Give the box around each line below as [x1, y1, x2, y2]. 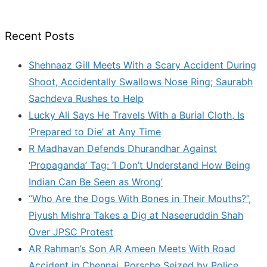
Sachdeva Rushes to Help [29, 92, 144, 105]
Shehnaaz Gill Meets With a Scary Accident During [29, 59, 256, 72]
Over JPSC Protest [29, 226, 113, 238]
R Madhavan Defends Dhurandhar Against [29, 142, 217, 155]
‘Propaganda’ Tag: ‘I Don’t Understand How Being [29, 159, 250, 172]
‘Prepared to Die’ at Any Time [29, 126, 161, 138]
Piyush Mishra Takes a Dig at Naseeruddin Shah [29, 209, 243, 222]
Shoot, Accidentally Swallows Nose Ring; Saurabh [29, 76, 253, 88]
